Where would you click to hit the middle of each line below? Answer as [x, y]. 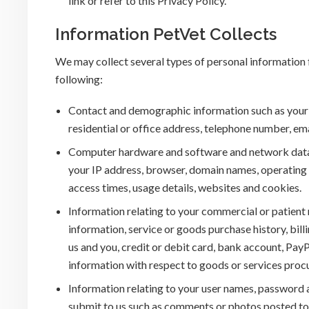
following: [79, 79]
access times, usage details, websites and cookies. [185, 187]
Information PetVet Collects [166, 34]
